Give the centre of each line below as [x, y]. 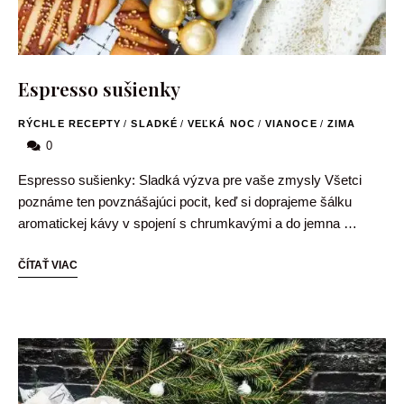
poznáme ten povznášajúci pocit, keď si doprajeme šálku [185, 201]
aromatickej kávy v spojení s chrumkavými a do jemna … [188, 223]
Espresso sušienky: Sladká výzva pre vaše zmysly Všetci [190, 179]
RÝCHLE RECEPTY [70, 123]
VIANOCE [291, 123]
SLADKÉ [155, 123]
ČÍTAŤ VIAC [48, 265]
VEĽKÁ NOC [221, 123]
